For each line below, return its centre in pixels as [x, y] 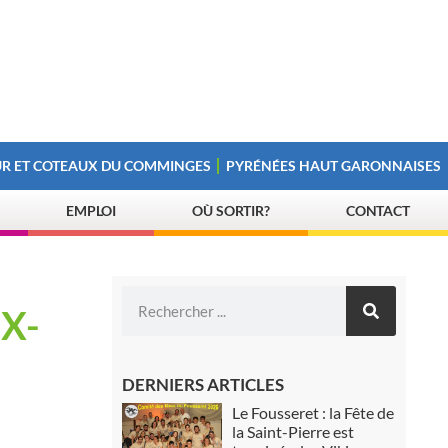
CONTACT [378, 210]
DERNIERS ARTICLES [202, 384]
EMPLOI [91, 210]
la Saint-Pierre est [292, 431]
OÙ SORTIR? [231, 210]
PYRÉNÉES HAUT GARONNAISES [334, 165]
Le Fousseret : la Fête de [312, 412]
